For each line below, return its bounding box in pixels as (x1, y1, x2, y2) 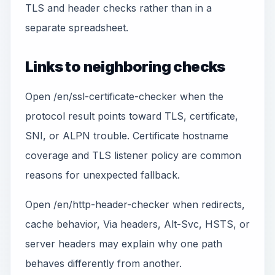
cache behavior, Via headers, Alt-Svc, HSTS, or (25, 218, 250, 230)
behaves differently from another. (25, 257, 182, 269)
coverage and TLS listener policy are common (25, 149, 241, 161)
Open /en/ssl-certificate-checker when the (25, 90, 223, 103)
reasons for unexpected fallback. (25, 169, 180, 181)
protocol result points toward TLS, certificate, (25, 110, 238, 122)
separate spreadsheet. (25, 21, 128, 34)
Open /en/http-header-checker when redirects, (25, 198, 245, 211)
